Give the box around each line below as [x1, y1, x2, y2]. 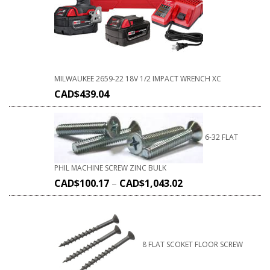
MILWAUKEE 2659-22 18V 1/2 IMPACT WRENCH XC [54, 73, 221, 84]
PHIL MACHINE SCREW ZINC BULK [54, 162, 166, 173]
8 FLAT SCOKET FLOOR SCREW [142, 239, 243, 250]
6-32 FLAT [205, 131, 238, 142]
